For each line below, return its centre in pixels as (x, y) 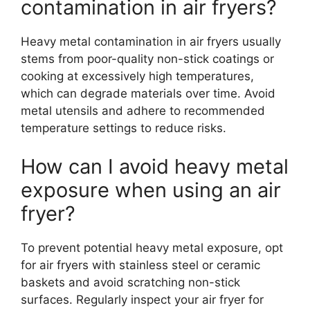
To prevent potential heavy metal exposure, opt (152, 247)
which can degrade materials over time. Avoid (148, 94)
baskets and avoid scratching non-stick (130, 282)
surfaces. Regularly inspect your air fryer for (142, 299)
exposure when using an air (151, 190)
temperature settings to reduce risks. (124, 128)
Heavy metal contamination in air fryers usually (151, 42)
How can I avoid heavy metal (155, 166)
